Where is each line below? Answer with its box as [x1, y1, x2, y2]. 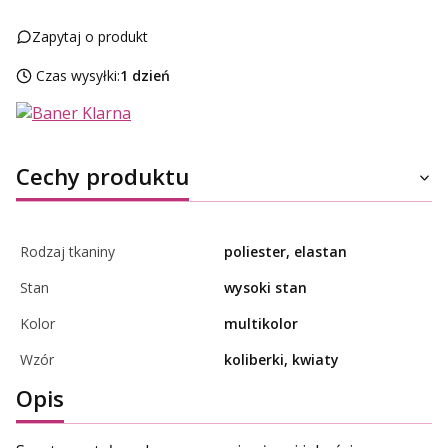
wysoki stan [224, 277, 307, 297]
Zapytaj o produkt [32, 26, 148, 46]
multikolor [224, 313, 298, 333]
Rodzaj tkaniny [20, 241, 115, 261]
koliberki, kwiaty [224, 349, 339, 369]
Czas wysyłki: [36, 65, 120, 85]
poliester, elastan [224, 241, 347, 261]
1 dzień [120, 65, 170, 85]
